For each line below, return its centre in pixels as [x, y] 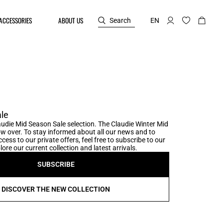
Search [120, 20]
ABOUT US [71, 20]
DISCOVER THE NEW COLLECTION [56, 189]
